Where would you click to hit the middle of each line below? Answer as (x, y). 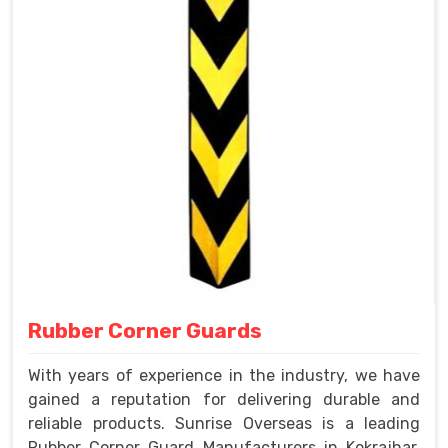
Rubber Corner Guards (145, 330)
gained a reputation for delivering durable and (224, 399)
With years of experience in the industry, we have (224, 375)
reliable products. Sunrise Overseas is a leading (224, 423)
